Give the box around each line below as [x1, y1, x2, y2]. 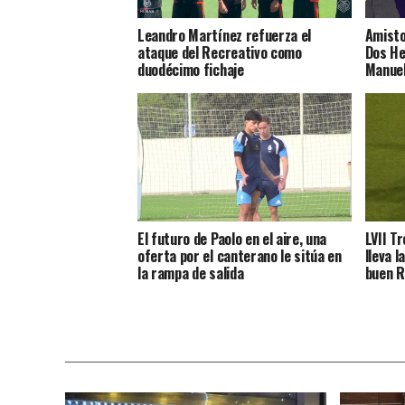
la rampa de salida [137, 262, 244, 285]
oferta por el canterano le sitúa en [137, 245, 342, 268]
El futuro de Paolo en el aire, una [137, 228, 327, 250]
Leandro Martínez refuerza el [137, 24, 312, 47]
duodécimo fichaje [137, 59, 244, 81]
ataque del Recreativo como [137, 42, 302, 64]
